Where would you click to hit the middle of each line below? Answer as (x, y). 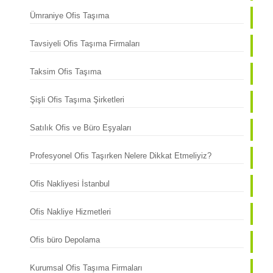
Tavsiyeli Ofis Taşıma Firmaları (85, 44)
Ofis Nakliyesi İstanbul (69, 184)
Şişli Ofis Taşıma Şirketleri (77, 100)
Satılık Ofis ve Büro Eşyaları (80, 128)
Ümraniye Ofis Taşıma (69, 16)
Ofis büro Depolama (65, 240)
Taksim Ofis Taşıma (65, 72)
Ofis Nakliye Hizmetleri (70, 212)
